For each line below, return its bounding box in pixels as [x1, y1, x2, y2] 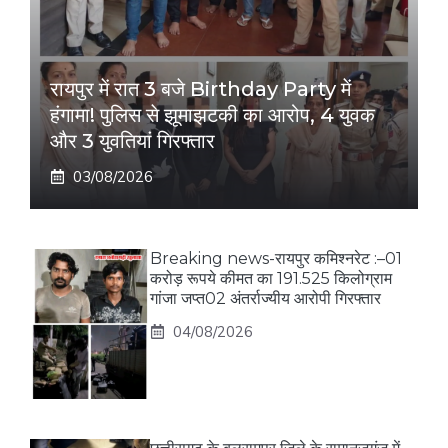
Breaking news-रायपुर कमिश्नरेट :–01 [150, 249, 402, 269]
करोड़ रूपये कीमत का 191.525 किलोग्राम [150, 269, 392, 289]
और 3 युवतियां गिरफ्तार [50, 129, 215, 154]
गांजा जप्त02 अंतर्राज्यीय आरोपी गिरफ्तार [150, 289, 381, 309]
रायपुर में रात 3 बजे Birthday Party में [50, 77, 351, 102]
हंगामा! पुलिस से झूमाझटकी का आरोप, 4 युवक [50, 103, 375, 128]
